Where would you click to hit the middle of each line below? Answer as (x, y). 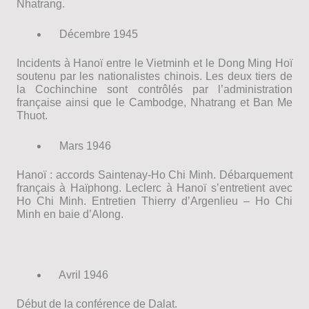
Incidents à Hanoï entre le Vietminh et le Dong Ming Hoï (154, 63)
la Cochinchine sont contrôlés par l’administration (154, 90)
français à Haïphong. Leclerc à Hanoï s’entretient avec (154, 188)
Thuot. (32, 116)
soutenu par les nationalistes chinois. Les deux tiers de (154, 77)
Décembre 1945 (93, 34)
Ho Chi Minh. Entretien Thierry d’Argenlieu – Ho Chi (154, 201)
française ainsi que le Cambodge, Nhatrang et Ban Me (154, 103)
